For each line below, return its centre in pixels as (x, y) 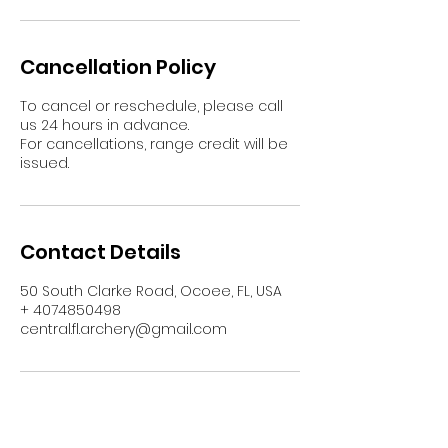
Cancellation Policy (118, 67)
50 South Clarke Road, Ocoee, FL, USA (151, 291)
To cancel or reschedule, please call (151, 106)
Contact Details (100, 252)
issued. (44, 163)
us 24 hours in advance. (104, 125)
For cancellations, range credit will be (154, 144)
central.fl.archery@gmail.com (123, 329)
